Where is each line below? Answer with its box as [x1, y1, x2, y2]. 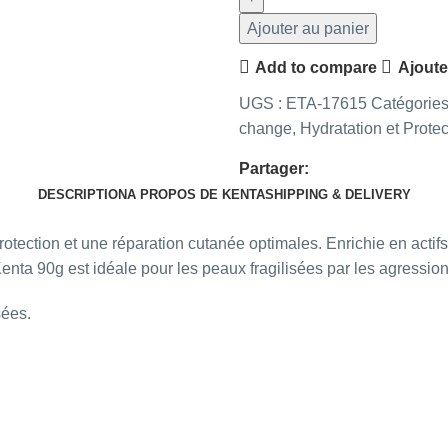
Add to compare [255, 58, 378, 76]
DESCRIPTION [37, 187, 127, 203]
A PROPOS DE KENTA [126, 187, 265, 203]
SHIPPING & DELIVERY [264, 187, 411, 203]
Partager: [239, 160, 309, 178]
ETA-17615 [286, 95, 371, 113]
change [239, 120, 292, 138]
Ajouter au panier [247, 20, 369, 38]
